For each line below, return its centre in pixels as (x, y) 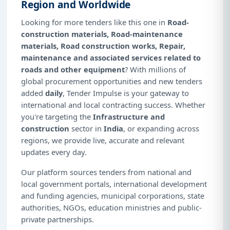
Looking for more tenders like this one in (94, 22)
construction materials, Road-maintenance (102, 34)
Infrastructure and (129, 116)
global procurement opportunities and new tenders (112, 81)
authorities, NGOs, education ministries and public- (111, 207)
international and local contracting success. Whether (113, 104)
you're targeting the (57, 116)
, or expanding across (161, 128)
